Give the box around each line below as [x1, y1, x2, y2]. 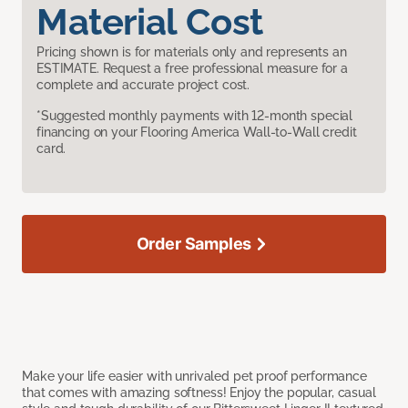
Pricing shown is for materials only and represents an [36, 44, 347, 59]
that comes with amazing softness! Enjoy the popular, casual [22, 384, 376, 400]
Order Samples [136, 233, 252, 253]
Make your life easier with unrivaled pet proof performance [22, 368, 367, 383]
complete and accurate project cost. [36, 76, 250, 92]
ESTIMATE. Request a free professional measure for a [36, 60, 348, 76]
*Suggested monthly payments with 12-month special [36, 107, 353, 123]
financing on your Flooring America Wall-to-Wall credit [36, 124, 357, 139]
